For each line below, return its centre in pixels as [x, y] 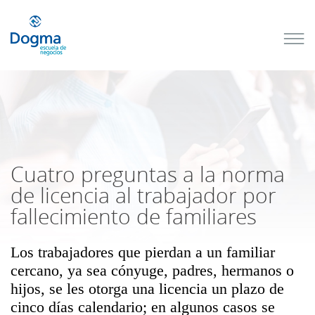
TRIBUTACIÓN [122, 103]
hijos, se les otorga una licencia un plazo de [147, 289]
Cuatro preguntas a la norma [148, 174]
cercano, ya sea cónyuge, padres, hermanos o [152, 270]
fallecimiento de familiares [134, 217]
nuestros [93, 26]
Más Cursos [127, 230]
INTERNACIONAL [129, 114]
